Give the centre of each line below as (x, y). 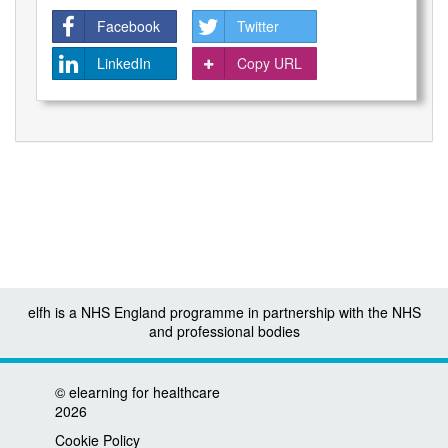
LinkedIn (124, 63)
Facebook (128, 26)
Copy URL (269, 63)
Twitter (258, 26)
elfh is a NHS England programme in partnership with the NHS (224, 312)
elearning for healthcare (144, 392)
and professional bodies (224, 331)
